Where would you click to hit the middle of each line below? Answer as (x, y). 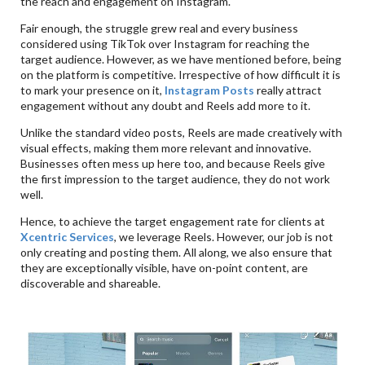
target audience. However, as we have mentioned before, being (181, 59)
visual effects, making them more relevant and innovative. (166, 147)
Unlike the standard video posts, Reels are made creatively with (182, 132)
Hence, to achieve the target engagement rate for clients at (173, 221)
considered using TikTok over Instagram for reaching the (165, 43)
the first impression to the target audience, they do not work (176, 178)
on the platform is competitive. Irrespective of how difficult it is (181, 74)
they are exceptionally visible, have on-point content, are (165, 267)
